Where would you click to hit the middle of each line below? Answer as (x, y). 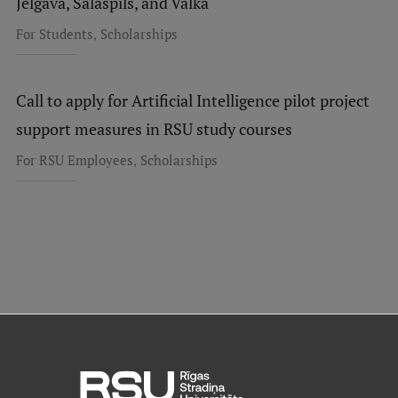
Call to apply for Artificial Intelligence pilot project (192, 100)
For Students (54, 34)
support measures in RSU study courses (154, 129)
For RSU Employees (74, 160)
